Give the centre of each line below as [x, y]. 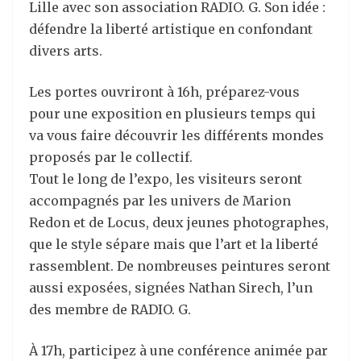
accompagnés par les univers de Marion [160, 201]
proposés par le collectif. [111, 157]
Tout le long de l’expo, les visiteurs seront [166, 179]
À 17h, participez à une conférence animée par [178, 351]
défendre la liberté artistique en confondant [171, 29]
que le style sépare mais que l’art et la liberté [174, 244]
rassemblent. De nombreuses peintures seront [180, 266]
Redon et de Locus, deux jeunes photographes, [179, 222]
